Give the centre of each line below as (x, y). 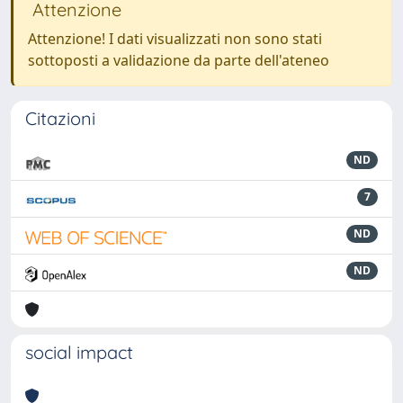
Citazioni (60, 118)
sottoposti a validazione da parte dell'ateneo (179, 60)
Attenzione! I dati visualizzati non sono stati (175, 39)
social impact (79, 352)
